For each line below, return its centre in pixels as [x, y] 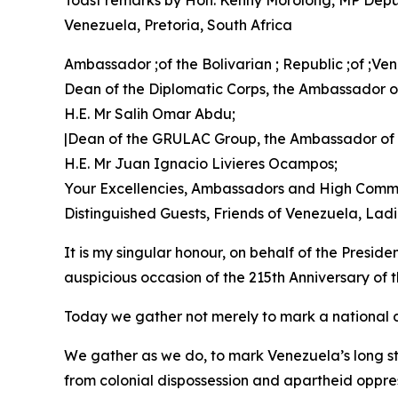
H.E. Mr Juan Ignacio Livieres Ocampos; [201, 163]
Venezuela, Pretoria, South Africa [178, 25]
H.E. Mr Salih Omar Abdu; [150, 114]
